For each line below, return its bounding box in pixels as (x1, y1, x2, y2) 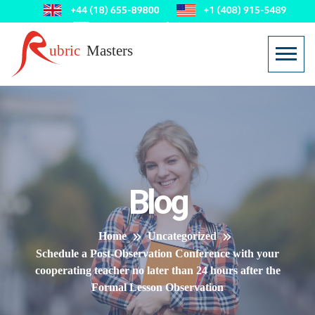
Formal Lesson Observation (91, 281, 224, 293)
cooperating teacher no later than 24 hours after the (34, 264, 281, 276)
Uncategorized (148, 229, 217, 242)
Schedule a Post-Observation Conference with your (36, 247, 279, 259)
